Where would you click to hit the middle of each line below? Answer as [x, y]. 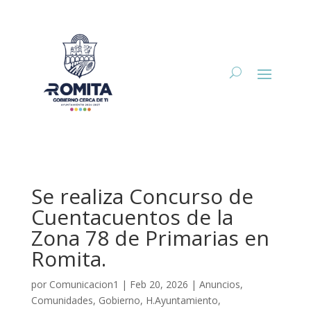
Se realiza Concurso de [142, 196]
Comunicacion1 [84, 284]
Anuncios [219, 284]
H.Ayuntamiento [182, 300]
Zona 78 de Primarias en [150, 237]
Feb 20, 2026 [159, 284]
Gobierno [119, 300]
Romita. [68, 258]
